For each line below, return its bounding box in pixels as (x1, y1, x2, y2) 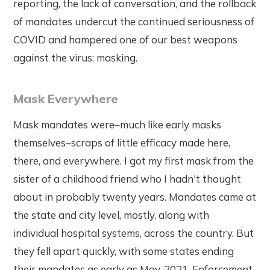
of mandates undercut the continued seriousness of (13, 14, 255, 28)
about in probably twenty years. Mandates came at (13, 190, 257, 203)
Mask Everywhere (13, 90, 118, 106)
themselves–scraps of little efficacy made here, (13, 136, 231, 149)
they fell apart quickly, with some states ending (13, 244, 234, 257)
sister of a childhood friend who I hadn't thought (13, 172, 242, 185)
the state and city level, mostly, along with (13, 208, 210, 221)
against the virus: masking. (13, 51, 138, 64)
